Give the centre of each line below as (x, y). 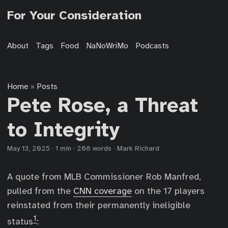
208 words (94, 148)
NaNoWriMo (107, 46)
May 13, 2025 (28, 148)
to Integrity (63, 130)
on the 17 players (168, 191)
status (20, 221)
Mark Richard (138, 148)
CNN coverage (103, 191)
